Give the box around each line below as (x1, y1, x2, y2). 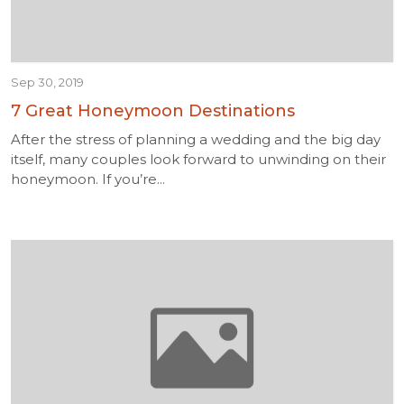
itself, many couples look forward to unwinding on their (11, 151, 386, 168)
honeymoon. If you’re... (11, 170, 165, 188)
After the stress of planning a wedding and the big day (11, 131, 381, 148)
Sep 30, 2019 (11, 75, 84, 89)
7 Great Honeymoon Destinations (11, 101, 295, 121)
